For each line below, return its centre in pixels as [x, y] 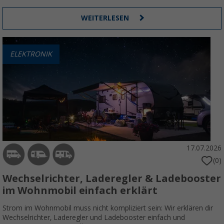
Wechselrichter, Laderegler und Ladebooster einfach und [94, 218]
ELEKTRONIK [31, 54]
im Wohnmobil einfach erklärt [80, 191]
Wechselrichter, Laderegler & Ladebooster [112, 179]
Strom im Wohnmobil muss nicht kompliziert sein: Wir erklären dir [108, 208]
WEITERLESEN [106, 18]
